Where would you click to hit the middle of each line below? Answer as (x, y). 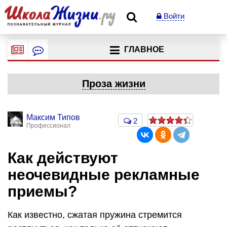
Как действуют (63, 158)
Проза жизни (113, 84)
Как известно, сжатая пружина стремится (95, 215)
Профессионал (48, 126)
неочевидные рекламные (104, 175)
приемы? (42, 191)
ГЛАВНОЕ (144, 50)
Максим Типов (53, 117)
